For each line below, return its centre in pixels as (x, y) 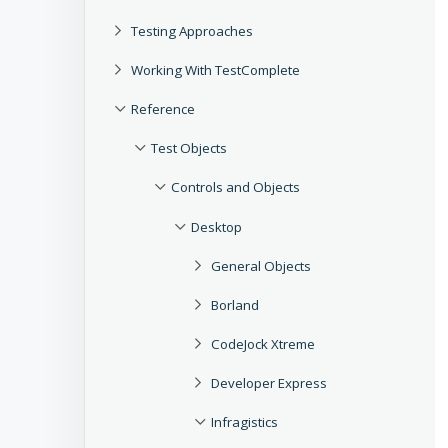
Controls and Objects (235, 187)
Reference (163, 109)
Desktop (216, 226)
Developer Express (269, 382)
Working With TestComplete (215, 70)
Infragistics (244, 421)
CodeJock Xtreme (263, 343)
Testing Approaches (192, 31)
